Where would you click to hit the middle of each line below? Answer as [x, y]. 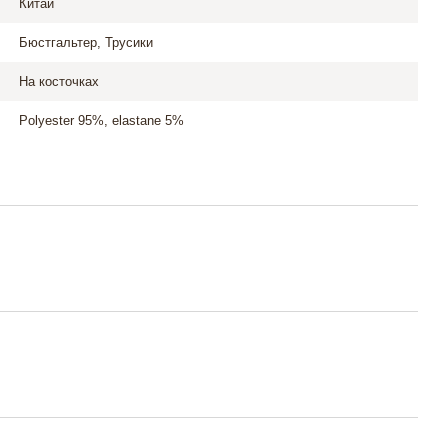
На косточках [58, 81]
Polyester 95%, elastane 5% [101, 120]
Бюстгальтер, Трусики [85, 42]
